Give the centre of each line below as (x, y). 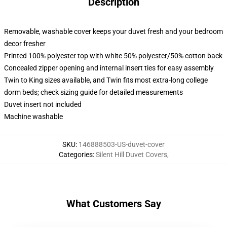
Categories (75, 155)
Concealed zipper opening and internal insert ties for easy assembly (109, 68)
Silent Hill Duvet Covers (131, 155)
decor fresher (25, 44)
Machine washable (33, 117)
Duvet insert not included (43, 104)
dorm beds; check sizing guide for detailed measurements (93, 92)
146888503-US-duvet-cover (122, 144)
